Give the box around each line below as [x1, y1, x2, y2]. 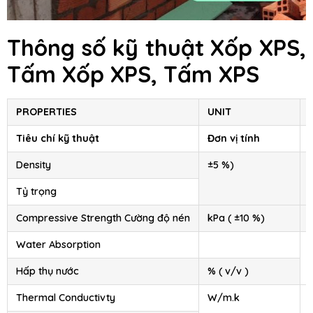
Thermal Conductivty [16, 291, 115, 305]
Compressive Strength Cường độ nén [16, 212, 190, 225]
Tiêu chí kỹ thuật [16, 132, 99, 145]
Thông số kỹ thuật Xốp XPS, [7, 34, 306, 62]
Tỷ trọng [16, 185, 57, 198]
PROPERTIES [16, 105, 77, 119]
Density [16, 159, 51, 172]
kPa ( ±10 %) [208, 212, 265, 225]
